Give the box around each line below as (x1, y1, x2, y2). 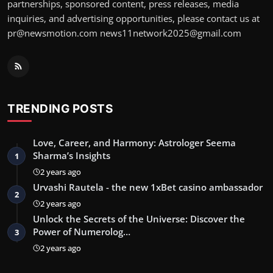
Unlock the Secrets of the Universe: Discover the (33, 212, 245, 225)
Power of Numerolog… (33, 225, 130, 238)
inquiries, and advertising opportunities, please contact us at (7, 12, 260, 24)
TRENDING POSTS (7, 101, 113, 116)
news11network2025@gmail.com (100, 26, 241, 39)
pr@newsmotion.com (7, 26, 97, 39)
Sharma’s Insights (33, 149, 110, 161)
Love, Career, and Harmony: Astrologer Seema (33, 136, 236, 149)
